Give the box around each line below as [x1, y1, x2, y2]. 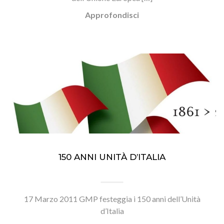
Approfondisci [85, 10, 139, 19]
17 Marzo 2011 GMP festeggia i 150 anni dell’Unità [23, 194, 200, 203]
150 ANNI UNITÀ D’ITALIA [58, 152, 165, 162]
